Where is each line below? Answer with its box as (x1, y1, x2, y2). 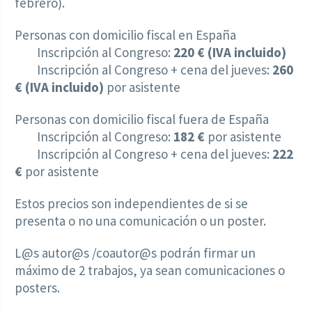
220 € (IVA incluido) (173, 43, 286, 61)
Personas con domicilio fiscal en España (15, 26, 236, 43)
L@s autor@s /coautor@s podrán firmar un (15, 244, 256, 261)
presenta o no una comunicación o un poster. (15, 212, 266, 229)
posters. (15, 279, 60, 296)
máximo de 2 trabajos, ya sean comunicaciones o (15, 261, 285, 279)
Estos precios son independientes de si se (15, 194, 248, 212)
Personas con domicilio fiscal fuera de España (15, 110, 269, 127)
